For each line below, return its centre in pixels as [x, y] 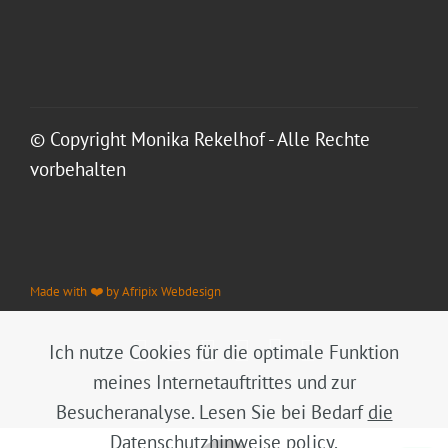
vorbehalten [78, 168]
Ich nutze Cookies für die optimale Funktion [224, 351]
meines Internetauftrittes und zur [224, 381]
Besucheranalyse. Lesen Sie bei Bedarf [211, 411]
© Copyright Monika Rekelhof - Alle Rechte [200, 138]
